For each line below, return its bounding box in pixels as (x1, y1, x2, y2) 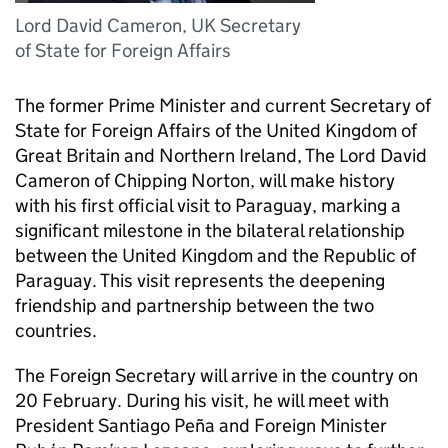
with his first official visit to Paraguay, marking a (15, 194, 401, 217)
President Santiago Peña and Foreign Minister (15, 414, 387, 437)
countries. (15, 319, 97, 342)
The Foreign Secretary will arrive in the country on (15, 364, 418, 387)
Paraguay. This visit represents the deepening (15, 269, 385, 292)
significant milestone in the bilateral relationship (15, 219, 405, 242)
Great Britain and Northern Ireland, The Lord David (15, 144, 427, 167)
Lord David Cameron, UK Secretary (15, 14, 301, 37)
